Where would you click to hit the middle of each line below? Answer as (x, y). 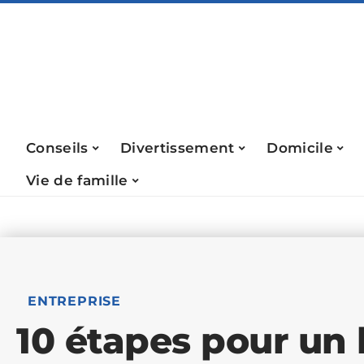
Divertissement (178, 147)
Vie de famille (77, 180)
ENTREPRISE (74, 301)
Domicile (300, 147)
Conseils (57, 147)
